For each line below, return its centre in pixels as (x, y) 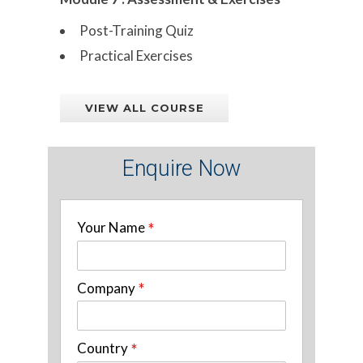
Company (107, 288)
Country (104, 348)
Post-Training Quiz (137, 30)
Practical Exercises (136, 55)
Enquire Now (181, 168)
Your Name (112, 227)
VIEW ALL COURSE (145, 107)
